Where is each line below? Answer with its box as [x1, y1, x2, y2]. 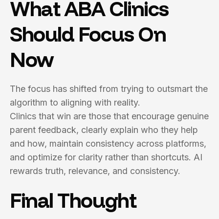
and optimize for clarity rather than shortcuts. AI [10, 152, 202, 162]
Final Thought [10, 187, 136, 213]
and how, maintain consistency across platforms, [10, 138, 206, 149]
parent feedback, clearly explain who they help [10, 125, 198, 135]
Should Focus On [10, 21, 166, 47]
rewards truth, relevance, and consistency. [10, 166, 180, 176]
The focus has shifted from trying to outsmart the [10, 84, 208, 94]
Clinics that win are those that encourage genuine [10, 111, 209, 121]
